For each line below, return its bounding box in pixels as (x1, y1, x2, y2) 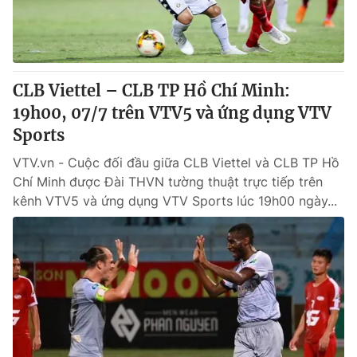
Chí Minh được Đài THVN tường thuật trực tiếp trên (13, 174, 323, 190)
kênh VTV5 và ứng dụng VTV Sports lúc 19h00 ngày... (13, 193, 337, 209)
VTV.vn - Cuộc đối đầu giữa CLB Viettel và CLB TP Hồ (13, 155, 339, 171)
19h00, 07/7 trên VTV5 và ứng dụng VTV (13, 103, 331, 123)
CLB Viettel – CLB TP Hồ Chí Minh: (13, 80, 290, 100)
